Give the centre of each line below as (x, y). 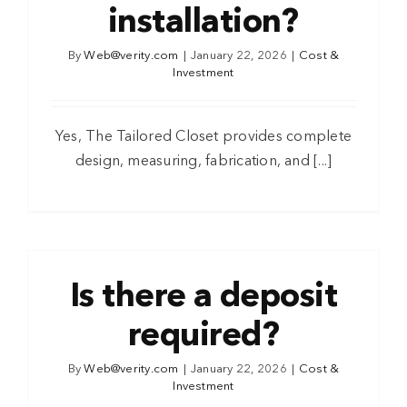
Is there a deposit (203, 298)
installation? (203, 24)
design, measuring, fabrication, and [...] (203, 162)
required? (203, 337)
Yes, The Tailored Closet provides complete (203, 138)
